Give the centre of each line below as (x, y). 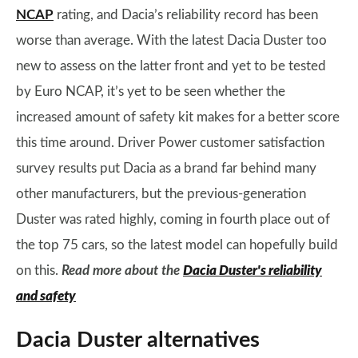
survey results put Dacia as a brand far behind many (166, 168)
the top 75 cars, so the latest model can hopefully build (177, 245)
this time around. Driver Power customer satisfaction (170, 143)
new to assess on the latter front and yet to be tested (171, 66)
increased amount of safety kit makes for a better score (178, 117)
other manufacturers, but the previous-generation (161, 194)
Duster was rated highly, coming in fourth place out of (173, 219)
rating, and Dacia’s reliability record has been (186, 15)
